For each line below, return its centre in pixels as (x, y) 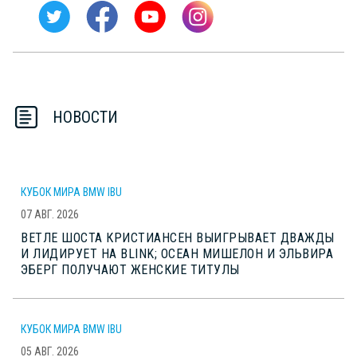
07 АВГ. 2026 (50, 214)
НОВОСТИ (85, 117)
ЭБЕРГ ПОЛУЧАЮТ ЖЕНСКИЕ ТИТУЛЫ (130, 269)
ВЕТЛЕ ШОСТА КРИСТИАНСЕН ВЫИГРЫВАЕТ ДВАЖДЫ (178, 237)
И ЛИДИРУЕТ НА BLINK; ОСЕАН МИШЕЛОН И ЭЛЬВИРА (177, 253)
